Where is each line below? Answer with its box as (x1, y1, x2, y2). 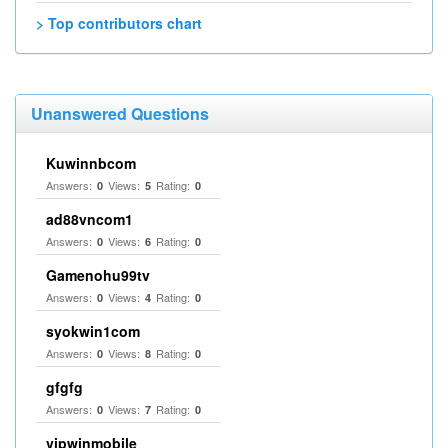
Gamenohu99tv (46, 265, 150, 285)
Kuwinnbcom (46, 153, 136, 173)
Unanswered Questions (31, 102, 209, 125)
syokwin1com (46, 321, 140, 341)
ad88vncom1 (46, 209, 133, 229)
